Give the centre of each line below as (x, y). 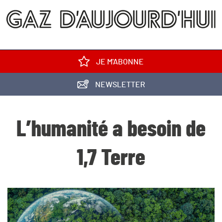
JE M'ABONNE (119, 62)
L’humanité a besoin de (111, 130)
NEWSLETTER (119, 85)
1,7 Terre (111, 158)
